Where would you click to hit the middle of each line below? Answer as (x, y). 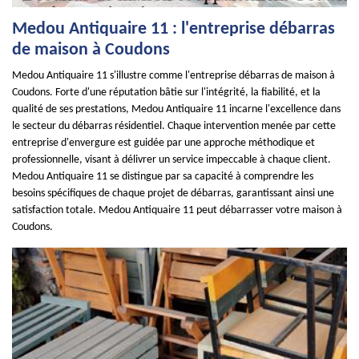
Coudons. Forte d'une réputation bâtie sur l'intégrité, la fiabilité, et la (166, 93)
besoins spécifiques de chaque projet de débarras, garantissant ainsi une (173, 194)
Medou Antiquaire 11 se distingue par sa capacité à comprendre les (163, 177)
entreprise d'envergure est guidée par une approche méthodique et (163, 143)
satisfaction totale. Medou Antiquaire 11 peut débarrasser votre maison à (177, 210)
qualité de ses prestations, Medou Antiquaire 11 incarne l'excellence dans (176, 109)
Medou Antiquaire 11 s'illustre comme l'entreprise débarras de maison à (173, 76)
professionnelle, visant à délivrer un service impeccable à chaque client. (171, 160)
